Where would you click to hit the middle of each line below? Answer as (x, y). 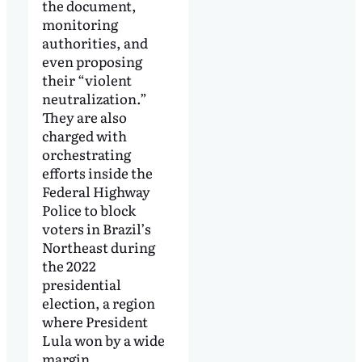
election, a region (98, 302)
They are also (84, 116)
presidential (81, 284)
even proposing (92, 61)
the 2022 (69, 265)
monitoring (80, 23)
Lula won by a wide (103, 339)
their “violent (86, 79)
